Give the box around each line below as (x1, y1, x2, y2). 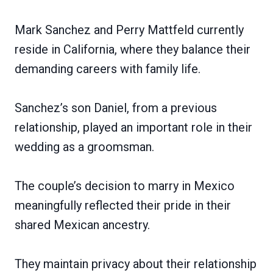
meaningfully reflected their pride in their (15, 197, 231, 213)
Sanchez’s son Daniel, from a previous (15, 100, 217, 115)
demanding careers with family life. (15, 61, 200, 76)
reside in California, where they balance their (15, 41, 250, 57)
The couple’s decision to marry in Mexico (15, 178, 235, 193)
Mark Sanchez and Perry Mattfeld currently (15, 22, 244, 37)
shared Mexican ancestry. (15, 217, 150, 232)
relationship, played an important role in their (15, 119, 252, 135)
